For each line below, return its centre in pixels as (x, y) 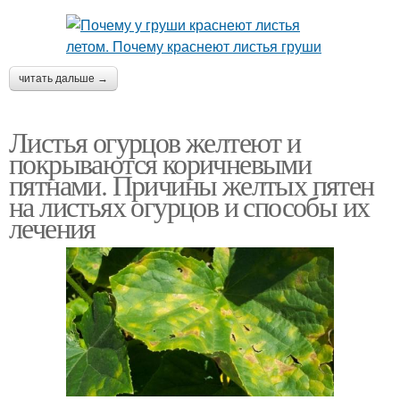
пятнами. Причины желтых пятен (192, 184)
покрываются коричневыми (160, 162)
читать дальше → (63, 78)
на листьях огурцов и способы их (189, 205)
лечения (52, 227)
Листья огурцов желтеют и (155, 141)
